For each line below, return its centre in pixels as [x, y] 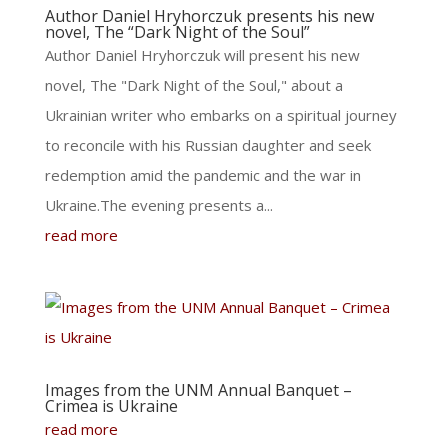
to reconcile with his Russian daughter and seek [207, 145]
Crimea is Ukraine [111, 406]
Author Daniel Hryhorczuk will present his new [202, 55]
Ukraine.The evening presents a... [158, 205]
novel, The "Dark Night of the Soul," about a [193, 85]
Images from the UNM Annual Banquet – [198, 390]
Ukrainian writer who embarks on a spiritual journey [220, 115]
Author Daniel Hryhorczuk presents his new [209, 16]
